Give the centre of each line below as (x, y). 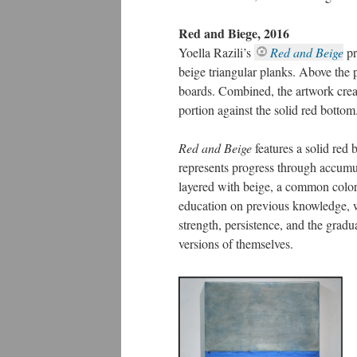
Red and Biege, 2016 (234, 33)
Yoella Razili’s (216, 52)
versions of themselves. (238, 243)
